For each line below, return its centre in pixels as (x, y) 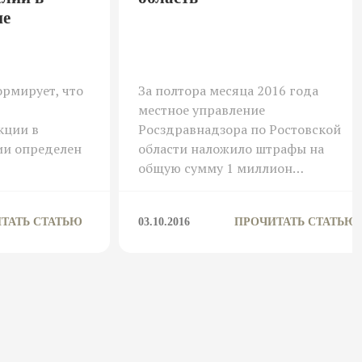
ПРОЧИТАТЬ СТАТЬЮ (296, 221)
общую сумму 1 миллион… (221, 168)
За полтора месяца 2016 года (228, 90)
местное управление (201, 109)
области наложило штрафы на (231, 148)
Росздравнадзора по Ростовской (239, 129)
